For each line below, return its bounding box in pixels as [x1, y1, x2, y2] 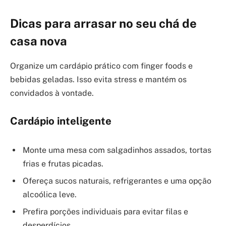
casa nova [10, 33, 67, 48]
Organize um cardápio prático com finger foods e [10, 61, 193, 71]
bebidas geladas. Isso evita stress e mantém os [10, 74, 187, 84]
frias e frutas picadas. [23, 158, 103, 168]
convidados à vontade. [10, 88, 94, 98]
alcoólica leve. [23, 189, 77, 199]
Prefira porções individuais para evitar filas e [23, 206, 188, 216]
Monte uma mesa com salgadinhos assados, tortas [23, 145, 211, 155]
